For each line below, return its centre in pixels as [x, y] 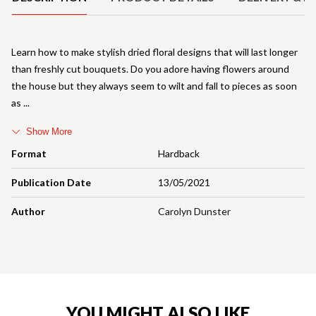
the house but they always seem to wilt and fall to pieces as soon [154, 85]
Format [29, 153]
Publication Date [51, 182]
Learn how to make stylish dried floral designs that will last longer [154, 51]
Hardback [179, 153]
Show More [49, 131]
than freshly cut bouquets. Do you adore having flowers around [150, 68]
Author [28, 211]
